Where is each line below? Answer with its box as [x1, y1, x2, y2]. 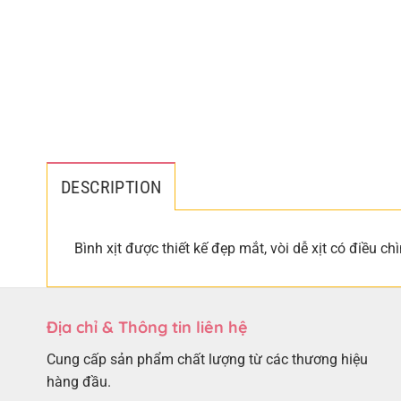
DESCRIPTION [61, 176, 162, 199]
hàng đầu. [47, 373, 111, 391]
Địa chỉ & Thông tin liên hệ [47, 317, 248, 338]
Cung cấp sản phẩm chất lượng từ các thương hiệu [47, 351, 368, 369]
